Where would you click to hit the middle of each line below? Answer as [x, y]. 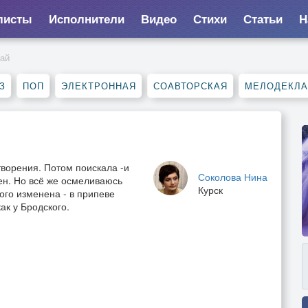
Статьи [263, 19]
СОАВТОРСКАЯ [190, 86]
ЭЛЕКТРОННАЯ [99, 86]
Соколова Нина [233, 177]
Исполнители [86, 19]
